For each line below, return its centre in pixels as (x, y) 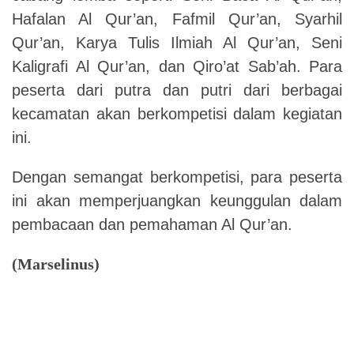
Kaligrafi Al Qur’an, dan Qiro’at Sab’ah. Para (177, 66)
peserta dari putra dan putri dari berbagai (177, 90)
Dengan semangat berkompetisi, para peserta (177, 177)
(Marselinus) (56, 264)
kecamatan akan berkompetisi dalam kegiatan (177, 113)
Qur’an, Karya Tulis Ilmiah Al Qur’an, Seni (177, 42)
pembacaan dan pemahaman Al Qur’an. (152, 224)
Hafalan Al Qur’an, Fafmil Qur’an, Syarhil (177, 19)
